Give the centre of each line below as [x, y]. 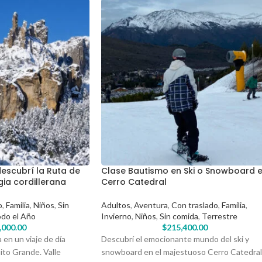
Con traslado [195, 205]
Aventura [151, 205]
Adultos [116, 205]
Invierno [116, 216]
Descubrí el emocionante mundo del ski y [175, 239]
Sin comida [179, 216]
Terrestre [220, 216]
